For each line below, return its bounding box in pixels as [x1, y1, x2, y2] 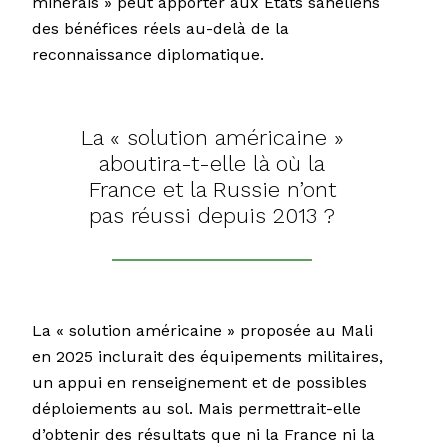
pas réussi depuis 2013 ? [89, 203, 335, 229]
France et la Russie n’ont [88, 177, 336, 203]
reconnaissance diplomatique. [32, 45, 264, 65]
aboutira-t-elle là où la [99, 151, 325, 177]
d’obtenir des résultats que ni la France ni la [32, 425, 375, 445]
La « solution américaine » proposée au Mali [32, 321, 373, 341]
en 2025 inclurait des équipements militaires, [32, 347, 383, 367]
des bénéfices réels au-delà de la [32, 19, 289, 39]
